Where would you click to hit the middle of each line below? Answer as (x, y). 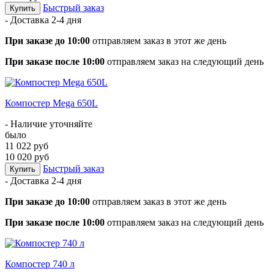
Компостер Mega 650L (51, 103)
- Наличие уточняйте (49, 124)
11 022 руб (27, 146)
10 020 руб (27, 157)
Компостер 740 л (40, 264)
